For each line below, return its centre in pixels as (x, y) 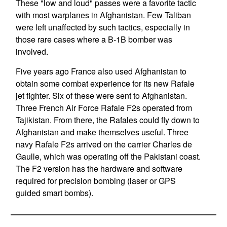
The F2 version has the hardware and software (99, 168)
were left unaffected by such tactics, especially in (103, 27)
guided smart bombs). (54, 193)
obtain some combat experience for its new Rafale (105, 83)
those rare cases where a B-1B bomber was (94, 39)
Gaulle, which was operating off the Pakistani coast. (108, 156)
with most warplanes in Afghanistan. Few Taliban (103, 15)
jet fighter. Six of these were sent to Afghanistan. (101, 96)
